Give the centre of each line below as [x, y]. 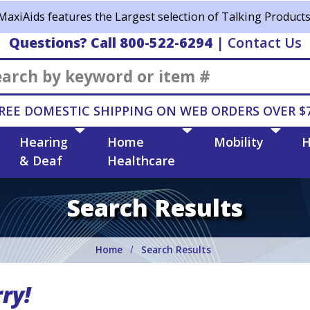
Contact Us [264, 43]
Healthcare [141, 160]
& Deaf [40, 160]
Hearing [43, 142]
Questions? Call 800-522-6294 [110, 43]
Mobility [238, 142]
